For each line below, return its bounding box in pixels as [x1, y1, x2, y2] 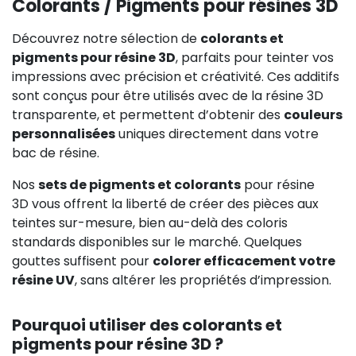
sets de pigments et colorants [38, 175, 241, 194]
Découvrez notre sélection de [12, 29, 200, 48]
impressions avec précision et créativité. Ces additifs [12, 67, 339, 86]
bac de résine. [12, 143, 99, 162]
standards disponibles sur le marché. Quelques [12, 232, 302, 251]
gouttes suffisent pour [12, 251, 153, 270]
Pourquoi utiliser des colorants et [12, 313, 282, 336]
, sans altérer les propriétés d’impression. [75, 270, 331, 289]
